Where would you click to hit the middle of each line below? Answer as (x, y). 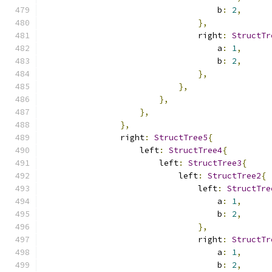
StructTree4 (195, 150)
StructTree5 (181, 138)
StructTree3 (215, 163)
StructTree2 (234, 176)
